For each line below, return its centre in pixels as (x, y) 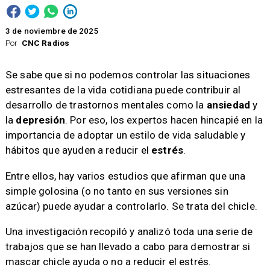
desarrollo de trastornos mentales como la (106, 105)
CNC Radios (46, 43)
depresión (40, 120)
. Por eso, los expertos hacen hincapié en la (164, 120)
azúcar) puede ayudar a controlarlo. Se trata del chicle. (131, 206)
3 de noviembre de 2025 (52, 31)
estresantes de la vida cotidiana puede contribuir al (123, 90)
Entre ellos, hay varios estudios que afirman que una (125, 176)
